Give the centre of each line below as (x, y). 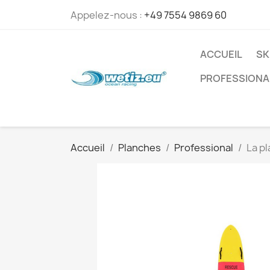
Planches (140, 148)
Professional (204, 148)
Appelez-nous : (107, 15)
